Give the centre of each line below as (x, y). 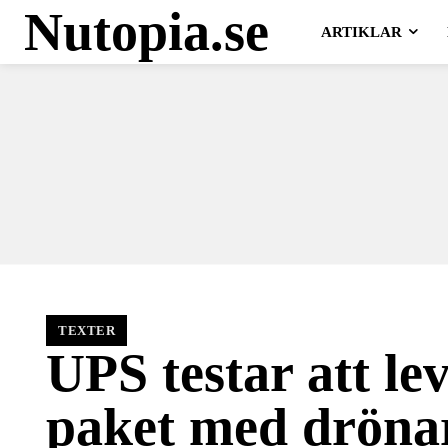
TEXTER (86, 330)
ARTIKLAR (361, 32)
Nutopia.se (146, 32)
